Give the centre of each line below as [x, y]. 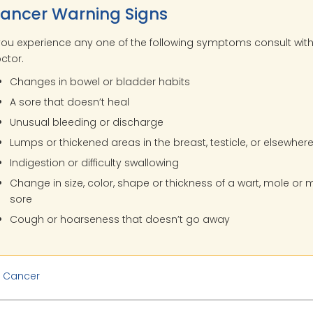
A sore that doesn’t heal [70, 102]
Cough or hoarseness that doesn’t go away [120, 220]
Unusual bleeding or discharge [87, 123]
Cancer [21, 276]
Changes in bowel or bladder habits [100, 82]
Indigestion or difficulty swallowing [95, 163]
